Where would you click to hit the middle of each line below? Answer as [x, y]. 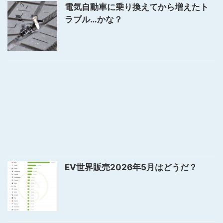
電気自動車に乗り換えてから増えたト [137, 7]
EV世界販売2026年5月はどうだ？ [131, 167]
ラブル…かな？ [94, 20]
